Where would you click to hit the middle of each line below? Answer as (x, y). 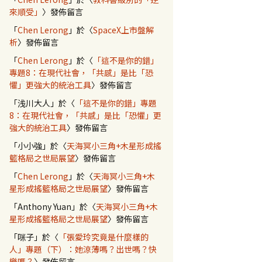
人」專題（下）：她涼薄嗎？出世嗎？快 (83, 249)
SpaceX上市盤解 (123, 30)
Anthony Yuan (44, 206)
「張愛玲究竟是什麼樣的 (104, 237)
